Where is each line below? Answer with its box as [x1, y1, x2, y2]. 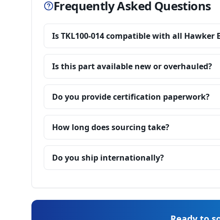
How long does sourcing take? [52, 122, 169, 133]
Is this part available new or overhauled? [52, 61, 212, 72]
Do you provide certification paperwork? [52, 91, 210, 102]
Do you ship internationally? [52, 152, 164, 163]
